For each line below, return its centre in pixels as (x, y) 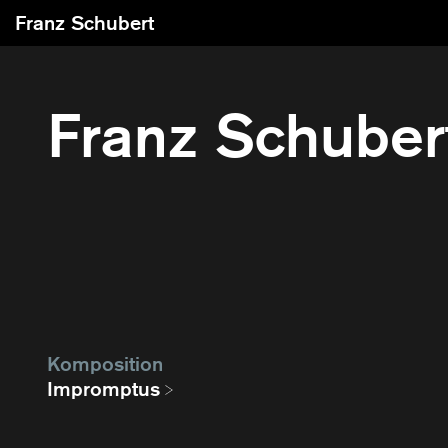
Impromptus (103, 389)
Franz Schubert (84, 23)
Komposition (105, 364)
